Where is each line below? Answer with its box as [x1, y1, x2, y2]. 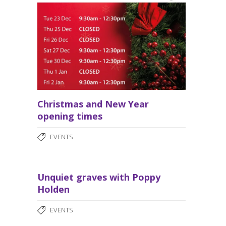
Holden [37, 183, 70, 196]
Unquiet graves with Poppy [37, 171, 160, 184]
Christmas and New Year [37, 98, 149, 110]
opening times [37, 110, 102, 123]
